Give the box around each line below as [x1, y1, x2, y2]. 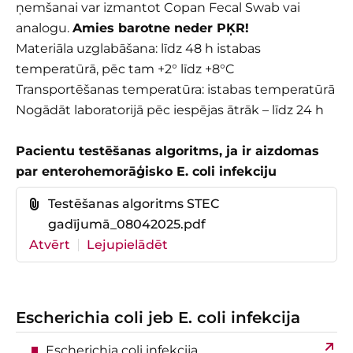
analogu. [16, 20, 72, 36]
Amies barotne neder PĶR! [72, 20, 249, 36]
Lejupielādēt [87, 237, 168, 253]
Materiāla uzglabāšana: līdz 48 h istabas [16, 41, 261, 57]
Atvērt [29, 237, 70, 253]
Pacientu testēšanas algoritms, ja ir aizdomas [16, 143, 319, 159]
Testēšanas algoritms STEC [48, 196, 220, 212]
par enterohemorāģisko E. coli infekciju [16, 164, 277, 180]
